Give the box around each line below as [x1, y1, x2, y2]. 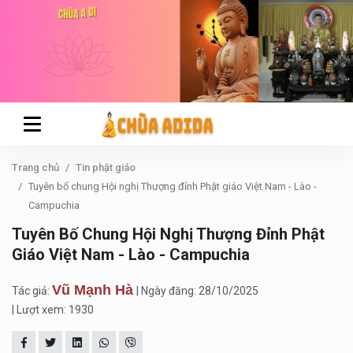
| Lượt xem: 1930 [12, 303, 94, 316]
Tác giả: [12, 284, 52, 297]
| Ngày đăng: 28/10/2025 [136, 284, 258, 297]
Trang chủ [12, 162, 59, 173]
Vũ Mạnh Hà [52, 282, 133, 298]
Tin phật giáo [76, 162, 136, 173]
